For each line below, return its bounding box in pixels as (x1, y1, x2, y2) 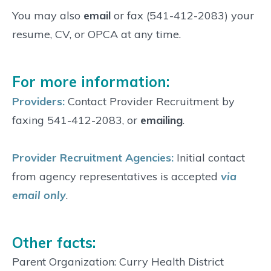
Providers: (12, 94, 65, 108)
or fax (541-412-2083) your (114, 8, 254, 22)
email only (12, 188, 66, 202)
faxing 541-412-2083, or (12, 113, 140, 127)
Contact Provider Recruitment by (65, 94, 235, 108)
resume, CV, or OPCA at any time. (12, 27, 181, 41)
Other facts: (12, 233, 96, 252)
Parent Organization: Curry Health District (12, 255, 224, 269)
